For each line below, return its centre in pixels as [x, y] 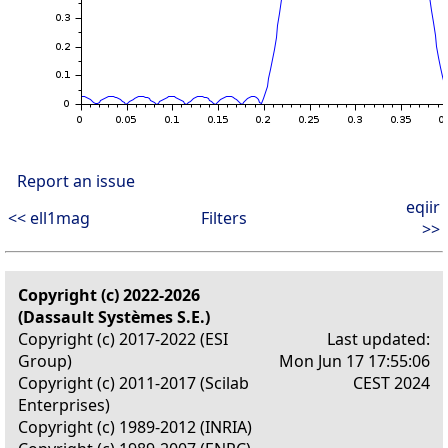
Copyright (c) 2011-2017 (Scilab [133, 383]
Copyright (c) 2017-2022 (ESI [123, 339]
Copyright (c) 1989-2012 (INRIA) [135, 427]
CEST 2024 [391, 383]
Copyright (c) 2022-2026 [109, 295]
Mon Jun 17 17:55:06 [354, 361]
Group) [45, 361]
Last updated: [378, 339]
